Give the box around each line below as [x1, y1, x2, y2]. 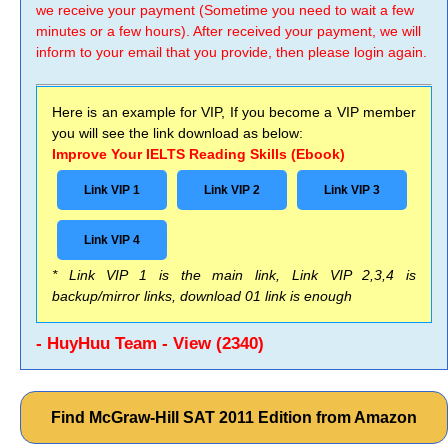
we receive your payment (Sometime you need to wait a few [36, 2, 414, 18]
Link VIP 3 [324, 183, 380, 197]
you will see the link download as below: [52, 125, 303, 141]
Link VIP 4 [84, 233, 140, 247]
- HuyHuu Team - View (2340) [36, 334, 264, 353]
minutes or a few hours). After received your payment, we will [36, 23, 421, 39]
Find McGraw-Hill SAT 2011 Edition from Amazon [51, 409, 417, 426]
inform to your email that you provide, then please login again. [36, 44, 427, 60]
